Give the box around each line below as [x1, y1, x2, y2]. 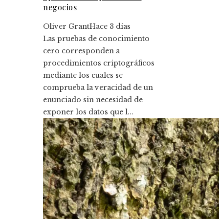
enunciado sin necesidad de [43, 95, 143, 104]
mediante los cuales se [43, 70, 123, 80]
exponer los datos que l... [43, 107, 133, 116]
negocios [43, 1, 77, 12]
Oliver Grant [43, 22, 89, 31]
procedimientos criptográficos [43, 58, 154, 67]
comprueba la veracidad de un [43, 83, 153, 92]
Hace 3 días [89, 22, 131, 31]
